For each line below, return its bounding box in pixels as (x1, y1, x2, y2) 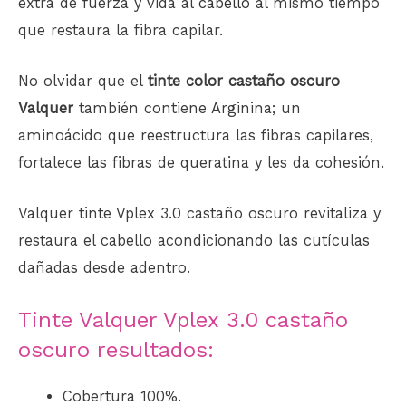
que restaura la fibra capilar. (18, 21, 223, 39)
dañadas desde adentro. (18, 259, 190, 277)
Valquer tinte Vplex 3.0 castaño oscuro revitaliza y (18, 205, 381, 223)
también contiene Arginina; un (73, 99, 301, 117)
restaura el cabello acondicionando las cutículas (18, 232, 370, 250)
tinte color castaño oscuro (148, 72, 340, 90)
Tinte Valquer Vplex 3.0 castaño (18, 307, 348, 333)
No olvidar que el (18, 72, 148, 90)
